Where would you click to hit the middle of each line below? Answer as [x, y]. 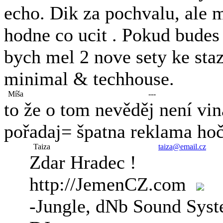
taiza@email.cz [182, 147]
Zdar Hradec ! [83, 162]
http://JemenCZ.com [113, 184]
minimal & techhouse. [89, 79]
